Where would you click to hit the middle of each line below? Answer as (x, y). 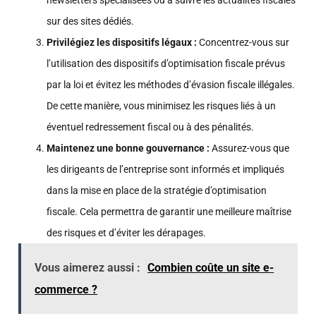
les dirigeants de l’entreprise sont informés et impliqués (165, 169)
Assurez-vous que (249, 148)
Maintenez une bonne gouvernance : (128, 148)
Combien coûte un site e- (211, 267)
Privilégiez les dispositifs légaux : (122, 42)
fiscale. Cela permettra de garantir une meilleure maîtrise (169, 211)
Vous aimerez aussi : (88, 267)
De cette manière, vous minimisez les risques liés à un (161, 105)
